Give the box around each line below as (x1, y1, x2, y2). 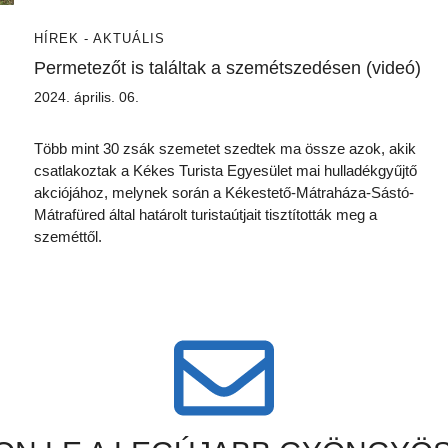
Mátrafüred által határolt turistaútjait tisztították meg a (34, 206, 377, 223)
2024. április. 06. (34, 89, 139, 105)
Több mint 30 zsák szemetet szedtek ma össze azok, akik (34, 140, 416, 157)
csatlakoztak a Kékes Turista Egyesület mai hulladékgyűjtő (34, 162, 417, 179)
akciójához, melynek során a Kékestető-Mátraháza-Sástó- (34, 184, 414, 201)
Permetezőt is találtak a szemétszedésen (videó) (34, 58, 421, 78)
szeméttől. (34, 228, 102, 245)
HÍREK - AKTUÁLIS (34, 31, 165, 46)
